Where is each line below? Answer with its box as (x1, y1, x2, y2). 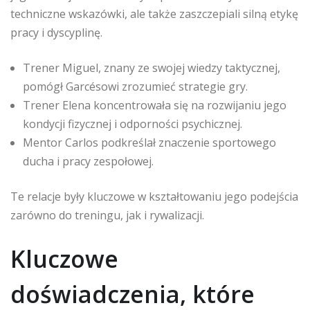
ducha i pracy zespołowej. (23, 153, 154, 169)
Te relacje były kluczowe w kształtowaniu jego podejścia (10, 188, 298, 204)
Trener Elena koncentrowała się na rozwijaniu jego (23, 97, 286, 113)
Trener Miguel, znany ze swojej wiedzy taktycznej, (23, 60, 280, 75)
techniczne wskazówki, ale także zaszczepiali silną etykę (10, 6, 298, 21)
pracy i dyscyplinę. (10, 24, 102, 40)
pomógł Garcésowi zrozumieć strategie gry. (23, 78, 248, 94)
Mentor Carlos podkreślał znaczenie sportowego (23, 134, 276, 150)
